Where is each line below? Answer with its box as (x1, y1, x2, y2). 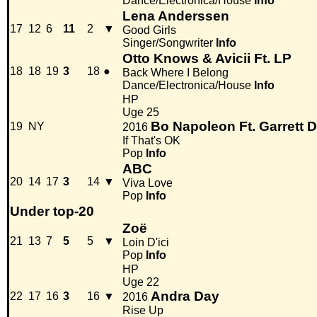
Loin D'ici (122, 236, 169, 249)
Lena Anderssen (122, 8, 229, 24)
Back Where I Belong (122, 67, 229, 79)
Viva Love (122, 177, 173, 190)
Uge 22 (122, 276, 159, 289)
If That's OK (122, 134, 180, 147)
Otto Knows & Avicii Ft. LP (122, 51, 292, 67)
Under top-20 (10, 204, 94, 219)
